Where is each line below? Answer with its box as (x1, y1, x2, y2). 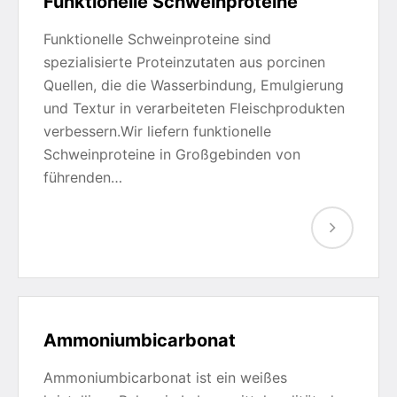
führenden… (43, 168, 122, 186)
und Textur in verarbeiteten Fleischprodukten (43, 99, 345, 117)
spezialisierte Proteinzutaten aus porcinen (43, 53, 325, 71)
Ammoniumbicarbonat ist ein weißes (43, 369, 287, 386)
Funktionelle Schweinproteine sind (43, 30, 271, 48)
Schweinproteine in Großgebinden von (43, 145, 300, 163)
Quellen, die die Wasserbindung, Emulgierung (43, 76, 344, 94)
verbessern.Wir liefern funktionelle (43, 122, 271, 140)
